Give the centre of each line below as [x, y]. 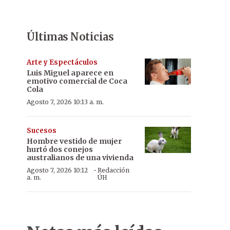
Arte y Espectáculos [62, 62]
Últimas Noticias [70, 37]
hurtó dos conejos [60, 149]
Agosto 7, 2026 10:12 [57, 170]
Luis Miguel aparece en [70, 73]
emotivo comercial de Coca [77, 81]
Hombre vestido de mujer [74, 141]
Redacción [114, 170]
